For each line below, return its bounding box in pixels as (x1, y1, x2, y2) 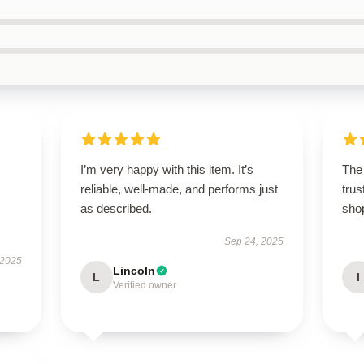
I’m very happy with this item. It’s (80, 162, 253, 176)
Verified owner (112, 279, 176, 291)
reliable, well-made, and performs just (80, 182, 278, 196)
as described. (80, 201, 152, 215)
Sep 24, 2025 (224, 236, 284, 247)
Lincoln (112, 264, 155, 277)
